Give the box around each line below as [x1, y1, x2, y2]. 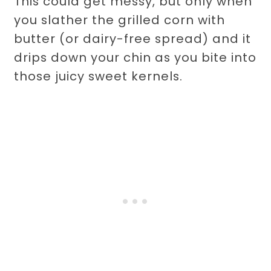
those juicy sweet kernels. [14, 67, 187, 85]
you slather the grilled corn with [14, 11, 226, 28]
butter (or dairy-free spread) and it [14, 30, 252, 47]
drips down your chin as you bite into [14, 48, 257, 66]
